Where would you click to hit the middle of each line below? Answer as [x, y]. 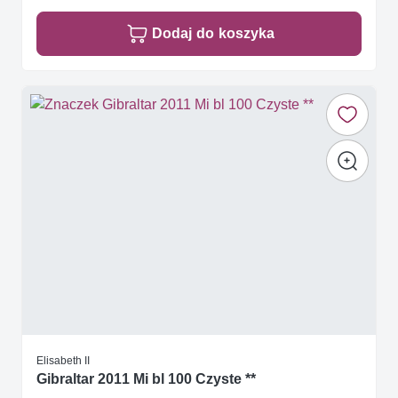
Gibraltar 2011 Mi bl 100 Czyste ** [146, 379]
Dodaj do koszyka [213, 34]
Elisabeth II [63, 360]
